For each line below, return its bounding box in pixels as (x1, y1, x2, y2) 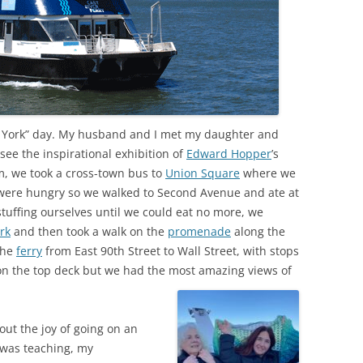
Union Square (165, 165, 240, 181)
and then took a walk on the (11, 224, 168, 239)
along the (231, 224, 285, 239)
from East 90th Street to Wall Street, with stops (42, 243, 299, 258)
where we (240, 165, 296, 181)
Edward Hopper (186, 146, 271, 161)
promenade (168, 224, 231, 239)
